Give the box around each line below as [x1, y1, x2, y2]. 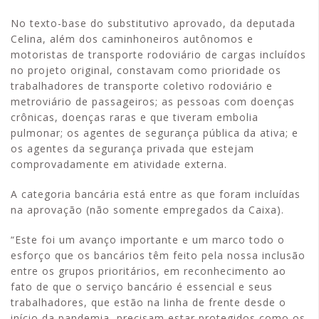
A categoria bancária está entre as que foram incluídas [11, 187, 300, 201]
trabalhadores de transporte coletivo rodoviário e [11, 79, 273, 93]
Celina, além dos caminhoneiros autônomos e [11, 32, 253, 46]
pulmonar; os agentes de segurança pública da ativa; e [11, 126, 298, 140]
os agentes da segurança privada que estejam [11, 142, 254, 155]
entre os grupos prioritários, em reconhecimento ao [11, 264, 286, 278]
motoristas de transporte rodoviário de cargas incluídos [11, 48, 306, 61]
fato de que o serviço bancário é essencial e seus [11, 280, 273, 293]
